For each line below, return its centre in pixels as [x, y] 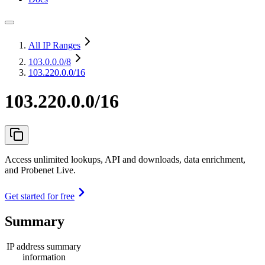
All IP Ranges [54, 45]
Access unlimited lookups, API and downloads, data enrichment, [125, 159]
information [44, 257]
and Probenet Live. [40, 170]
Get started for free [40, 196]
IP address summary [44, 246]
